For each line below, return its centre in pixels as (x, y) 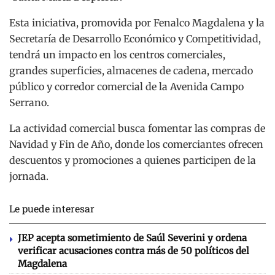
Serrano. (29, 103)
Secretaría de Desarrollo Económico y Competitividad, (135, 39)
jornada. (29, 176)
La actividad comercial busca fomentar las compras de (137, 129)
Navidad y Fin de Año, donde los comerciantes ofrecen (136, 145)
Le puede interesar (52, 209)
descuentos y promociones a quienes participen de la (133, 161)
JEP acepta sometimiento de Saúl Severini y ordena (132, 238)
